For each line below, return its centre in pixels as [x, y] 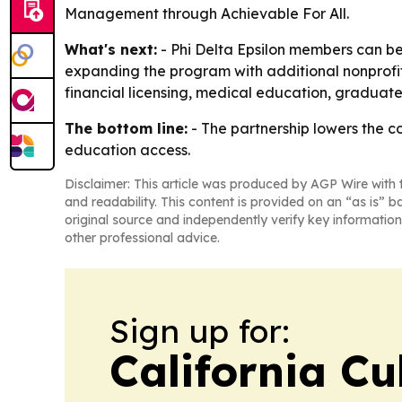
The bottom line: [126, 128]
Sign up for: [200, 330]
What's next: [111, 49]
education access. [127, 149]
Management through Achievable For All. [207, 13]
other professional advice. [142, 237]
